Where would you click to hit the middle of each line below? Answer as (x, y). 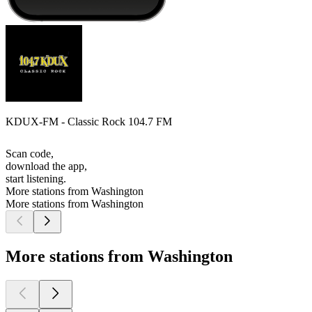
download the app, (46, 166)
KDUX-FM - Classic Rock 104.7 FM (89, 122)
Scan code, (30, 154)
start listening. (36, 179)
